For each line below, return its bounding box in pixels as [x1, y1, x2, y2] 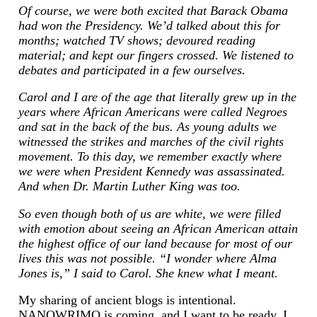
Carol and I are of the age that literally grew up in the [18, 90, 296, 105]
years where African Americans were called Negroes [18, 105, 287, 120]
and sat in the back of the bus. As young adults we [18, 120, 277, 134]
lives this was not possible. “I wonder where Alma [18, 250, 277, 265]
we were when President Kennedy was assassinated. [18, 164, 285, 179]
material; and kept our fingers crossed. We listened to [18, 47, 294, 62]
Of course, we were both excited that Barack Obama [18, 3, 288, 18]
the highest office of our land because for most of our [18, 236, 292, 250]
